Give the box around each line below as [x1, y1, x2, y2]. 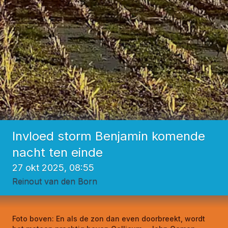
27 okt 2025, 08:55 [12, 162, 94, 174]
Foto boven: [12, 214, 56, 223]
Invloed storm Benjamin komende [12, 129, 205, 144]
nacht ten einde [12, 145, 103, 160]
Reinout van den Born [12, 176, 97, 187]
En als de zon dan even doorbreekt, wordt [56, 214, 205, 223]
